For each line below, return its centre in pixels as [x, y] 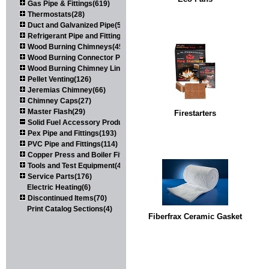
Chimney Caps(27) [59, 101]
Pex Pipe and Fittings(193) [71, 133]
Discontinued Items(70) [66, 198]
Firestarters [195, 113]
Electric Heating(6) [59, 187]
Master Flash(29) [56, 111]
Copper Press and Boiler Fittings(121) [91, 155]
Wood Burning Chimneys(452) [78, 47]
